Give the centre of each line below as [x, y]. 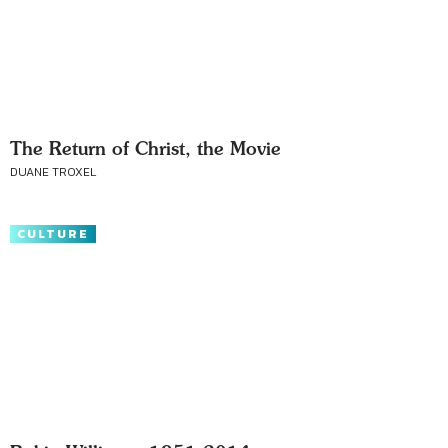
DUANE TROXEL [53, 172]
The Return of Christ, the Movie [145, 148]
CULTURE [53, 234]
